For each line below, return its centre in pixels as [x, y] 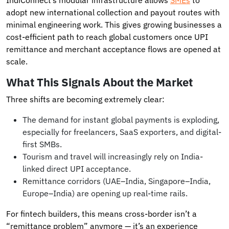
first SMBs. [42, 144]
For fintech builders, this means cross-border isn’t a [101, 213]
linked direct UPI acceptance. [77, 168]
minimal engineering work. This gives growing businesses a [114, 24]
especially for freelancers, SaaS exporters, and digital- [122, 132]
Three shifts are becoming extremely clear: [85, 99]
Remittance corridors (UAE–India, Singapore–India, [117, 181]
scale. [17, 61]
